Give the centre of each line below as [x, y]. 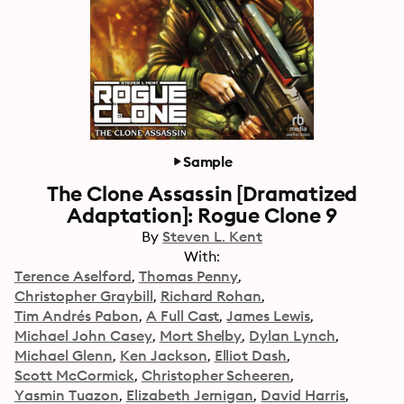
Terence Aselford [73, 276]
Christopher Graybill [84, 296]
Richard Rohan [211, 296]
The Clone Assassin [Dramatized [202, 193]
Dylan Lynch [293, 335]
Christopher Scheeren [216, 375]
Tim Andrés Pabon [77, 316]
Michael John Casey [83, 335]
